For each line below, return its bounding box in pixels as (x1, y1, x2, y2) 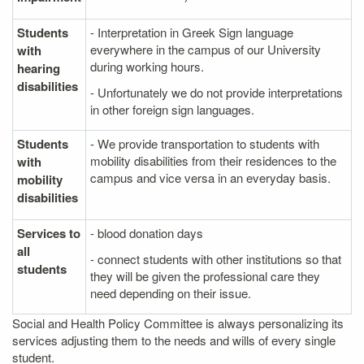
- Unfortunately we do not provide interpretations (90, 83, 343, 101)
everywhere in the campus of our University (90, 41, 321, 58)
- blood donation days (90, 224, 203, 241)
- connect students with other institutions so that (90, 249, 341, 267)
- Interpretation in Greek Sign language (90, 24, 293, 41)
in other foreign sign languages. (90, 100, 254, 118)
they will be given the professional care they (90, 266, 320, 284)
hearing (17, 59, 60, 77)
